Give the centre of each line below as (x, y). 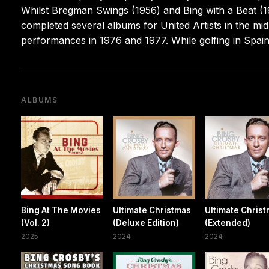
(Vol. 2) (35, 223)
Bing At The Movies (61, 210)
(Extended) (228, 223)
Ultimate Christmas (152, 210)
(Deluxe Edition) (146, 223)
